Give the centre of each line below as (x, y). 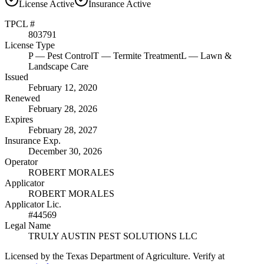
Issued (16, 77)
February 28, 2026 (63, 109)
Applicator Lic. (33, 204)
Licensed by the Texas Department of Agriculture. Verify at (115, 256)
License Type (30, 45)
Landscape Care (58, 67)
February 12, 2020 (63, 88)
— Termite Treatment (140, 56)
